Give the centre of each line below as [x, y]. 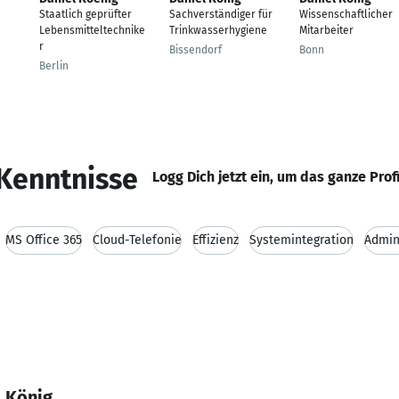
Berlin [54, 66]
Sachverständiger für [221, 14]
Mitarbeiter [326, 30]
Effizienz [216, 240]
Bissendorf [195, 50]
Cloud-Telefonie [137, 240]
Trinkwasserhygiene [218, 30]
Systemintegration [301, 240]
